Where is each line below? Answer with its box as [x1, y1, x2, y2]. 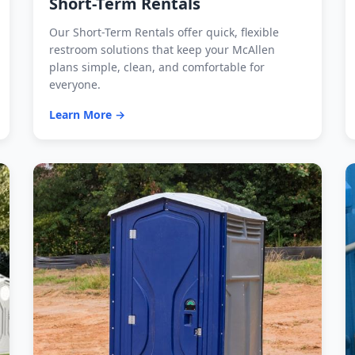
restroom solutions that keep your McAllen [49, 42, 275, 58]
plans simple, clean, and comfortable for [49, 59, 265, 75]
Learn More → [49, 107, 125, 123]
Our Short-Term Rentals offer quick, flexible [49, 25, 279, 40]
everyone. [49, 77, 101, 93]
